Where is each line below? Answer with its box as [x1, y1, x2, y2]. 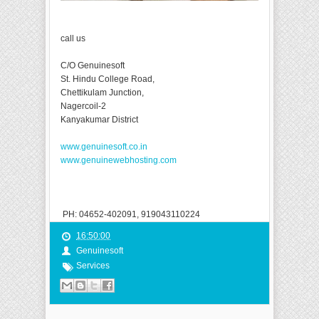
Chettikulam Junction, [61, 88, 144, 98]
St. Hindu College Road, [61, 74, 155, 85]
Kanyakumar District [61, 115, 138, 125]
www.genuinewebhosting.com [61, 155, 177, 166]
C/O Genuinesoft [61, 61, 125, 71]
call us [61, 33, 85, 44]
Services [76, 261, 110, 271]
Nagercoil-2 [61, 101, 106, 112]
